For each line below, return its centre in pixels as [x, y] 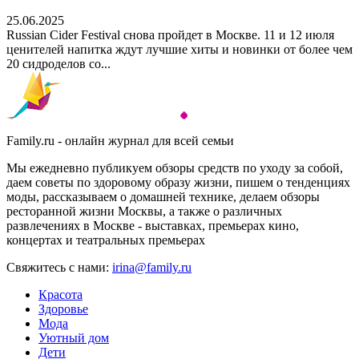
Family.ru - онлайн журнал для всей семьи [120, 140]
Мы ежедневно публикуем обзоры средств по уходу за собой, [175, 167]
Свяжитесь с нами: [59, 267]
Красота [61, 294]
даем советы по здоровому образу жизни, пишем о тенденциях [178, 182]
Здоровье [63, 309]
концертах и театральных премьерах [106, 240]
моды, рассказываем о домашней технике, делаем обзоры [163, 196]
